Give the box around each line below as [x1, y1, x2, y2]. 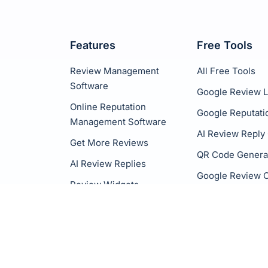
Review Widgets [70, 179, 139, 190]
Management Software [70, 116, 166, 127]
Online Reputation [70, 101, 146, 112]
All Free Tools [196, 65, 255, 77]
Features [70, 39, 115, 51]
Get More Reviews [70, 137, 148, 148]
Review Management [70, 65, 159, 77]
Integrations [70, 242, 121, 253]
